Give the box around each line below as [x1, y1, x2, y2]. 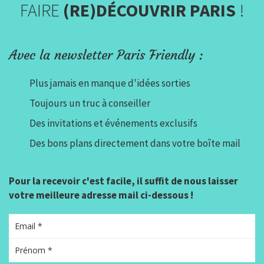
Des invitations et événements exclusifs [29, 116, 197, 130]
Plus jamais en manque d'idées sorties [29, 76, 190, 90]
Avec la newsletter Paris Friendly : [9, 47, 203, 63]
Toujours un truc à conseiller [29, 96, 150, 110]
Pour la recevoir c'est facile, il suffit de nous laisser [9, 174, 238, 187]
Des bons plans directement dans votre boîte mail [29, 136, 240, 150]
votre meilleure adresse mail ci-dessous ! [9, 188, 193, 202]
